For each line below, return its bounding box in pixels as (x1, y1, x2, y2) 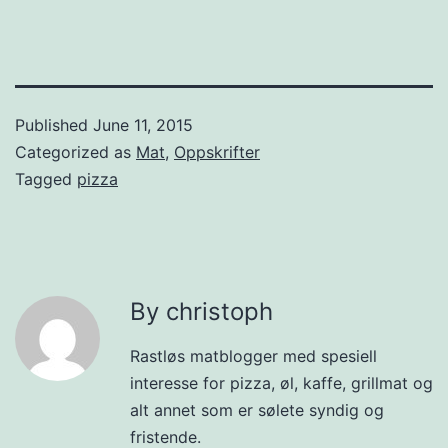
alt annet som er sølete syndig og (130, 399, 384, 420)
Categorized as (15, 141, 136, 162)
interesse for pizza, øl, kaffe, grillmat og (130, 372, 433, 393)
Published (15, 114, 93, 135)
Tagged (15, 168, 77, 189)
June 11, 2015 (93, 114, 193, 135)
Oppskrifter (174, 141, 260, 162)
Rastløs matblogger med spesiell (130, 345, 377, 366)
